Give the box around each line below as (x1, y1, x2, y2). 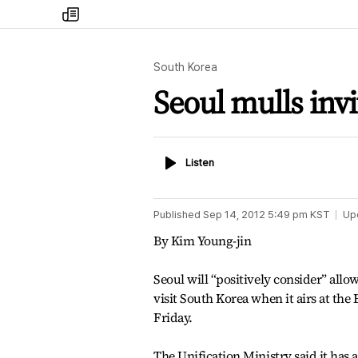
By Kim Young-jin (153, 232, 252, 249)
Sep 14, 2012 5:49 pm (203, 209, 308, 221)
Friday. (153, 308, 193, 326)
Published (153, 209, 201, 221)
